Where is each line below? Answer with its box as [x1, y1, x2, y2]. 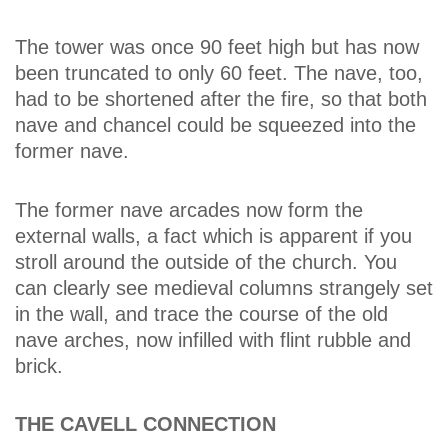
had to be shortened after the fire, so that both [15, 87, 427, 110]
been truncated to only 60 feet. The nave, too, [15, 61, 423, 84]
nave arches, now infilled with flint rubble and [15, 329, 411, 352]
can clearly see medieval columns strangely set [15, 277, 433, 300]
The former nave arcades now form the [15, 199, 363, 222]
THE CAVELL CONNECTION [15, 412, 276, 435]
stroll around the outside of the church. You [15, 251, 397, 274]
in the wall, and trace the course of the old [15, 303, 388, 326]
